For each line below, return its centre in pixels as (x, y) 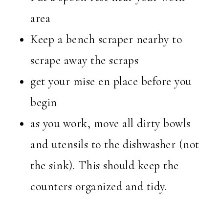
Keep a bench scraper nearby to (106, 40)
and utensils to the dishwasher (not (115, 145)
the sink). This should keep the (105, 166)
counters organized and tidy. (99, 187)
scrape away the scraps (85, 61)
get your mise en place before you (111, 82)
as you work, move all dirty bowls (110, 124)
